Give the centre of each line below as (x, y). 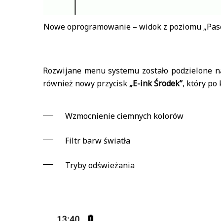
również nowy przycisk (86, 83)
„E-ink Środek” (156, 83)
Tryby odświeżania (100, 165)
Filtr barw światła (98, 141)
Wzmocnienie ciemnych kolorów (124, 116)
